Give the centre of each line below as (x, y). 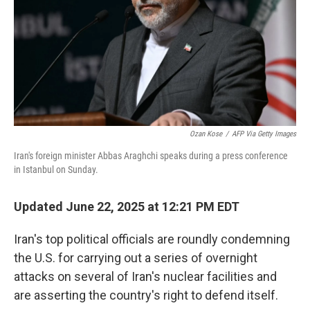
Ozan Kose (206, 134)
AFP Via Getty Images (264, 134)
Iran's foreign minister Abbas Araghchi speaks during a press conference (151, 156)
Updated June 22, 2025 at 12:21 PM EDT (127, 207)
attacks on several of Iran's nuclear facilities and (145, 276)
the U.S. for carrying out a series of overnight (136, 258)
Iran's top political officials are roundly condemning (152, 239)
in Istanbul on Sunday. (56, 170)
